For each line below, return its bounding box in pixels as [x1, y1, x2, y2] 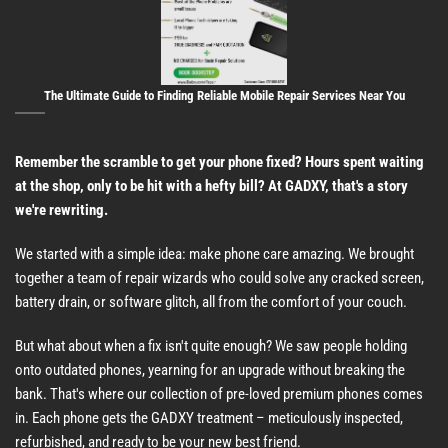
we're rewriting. [15, 201, 108, 219]
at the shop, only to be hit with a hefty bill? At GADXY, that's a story [15, 177, 408, 195]
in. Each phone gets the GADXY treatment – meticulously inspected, [15, 408, 403, 427]
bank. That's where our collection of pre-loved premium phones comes [15, 384, 423, 403]
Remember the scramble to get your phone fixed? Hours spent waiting [15, 153, 424, 171]
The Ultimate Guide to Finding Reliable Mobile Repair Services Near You [43, 87, 405, 103]
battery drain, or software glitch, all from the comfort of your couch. [15, 292, 407, 311]
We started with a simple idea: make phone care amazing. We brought [15, 244, 414, 263]
